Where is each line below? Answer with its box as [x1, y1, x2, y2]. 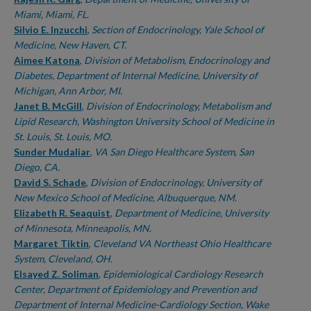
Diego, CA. [14, 161, 60, 173]
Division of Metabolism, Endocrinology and [84, 54, 269, 66]
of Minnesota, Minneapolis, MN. [14, 222, 151, 234]
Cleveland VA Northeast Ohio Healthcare [93, 237, 271, 249]
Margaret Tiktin [14, 237, 89, 249]
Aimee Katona [14, 54, 80, 66]
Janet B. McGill [14, 100, 82, 112]
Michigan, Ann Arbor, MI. [14, 85, 122, 96]
